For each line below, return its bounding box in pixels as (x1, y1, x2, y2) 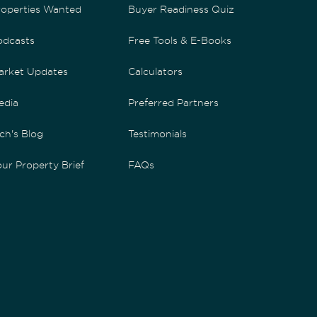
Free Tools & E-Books (128, 34, 232, 46)
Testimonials (128, 127, 188, 139)
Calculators (128, 65, 183, 77)
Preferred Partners (128, 96, 219, 108)
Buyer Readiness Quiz (128, 3, 235, 15)
